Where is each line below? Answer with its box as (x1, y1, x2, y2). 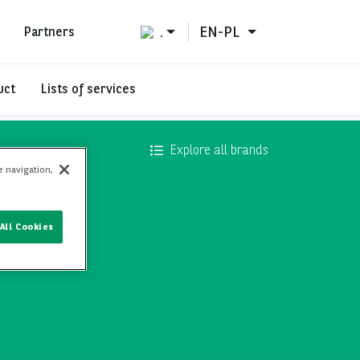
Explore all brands (170, 142, 268, 157)
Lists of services (41, 81, 136, 96)
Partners (24, 23, 75, 39)
